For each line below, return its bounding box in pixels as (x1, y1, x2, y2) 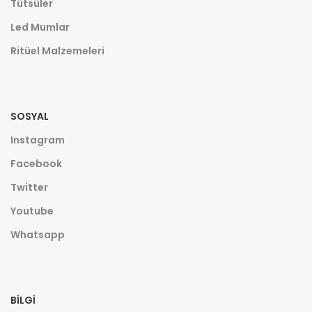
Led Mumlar (10, 20, 70, 35)
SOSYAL (10, 109, 49, 124)
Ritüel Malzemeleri (10, 44, 104, 58)
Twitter (10, 180, 48, 195)
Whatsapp (10, 228, 65, 242)
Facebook (10, 157, 62, 171)
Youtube (10, 204, 54, 219)
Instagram (10, 133, 65, 148)
